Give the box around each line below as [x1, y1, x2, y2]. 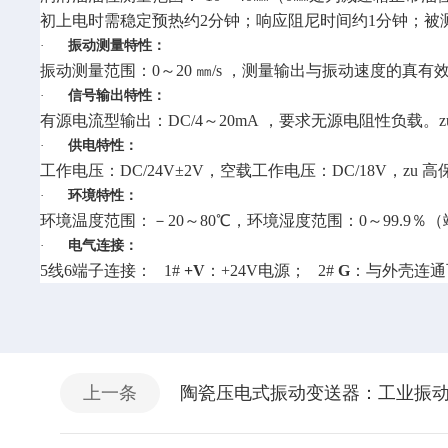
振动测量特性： [68, 38, 167, 53]
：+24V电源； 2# [205, 262, 335, 279]
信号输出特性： [68, 88, 167, 103]
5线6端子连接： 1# [40, 262, 185, 279]
